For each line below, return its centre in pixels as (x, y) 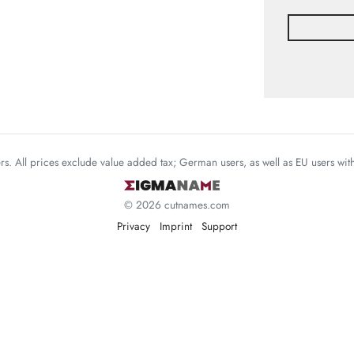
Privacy (134, 226)
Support (219, 226)
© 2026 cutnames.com (177, 205)
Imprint (176, 226)
